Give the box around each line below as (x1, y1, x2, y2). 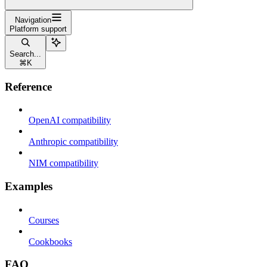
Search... (10, 49, 41, 58)
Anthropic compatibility (29, 136, 118, 147)
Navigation (14, 15, 51, 24)
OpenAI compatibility (29, 115, 111, 126)
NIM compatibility (29, 158, 98, 169)
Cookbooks (29, 236, 72, 247)
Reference (5, 80, 52, 93)
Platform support (10, 24, 67, 33)
